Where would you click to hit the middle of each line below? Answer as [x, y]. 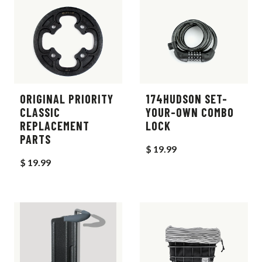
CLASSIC [40, 112]
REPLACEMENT [55, 125]
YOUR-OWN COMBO [190, 112]
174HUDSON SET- [187, 99]
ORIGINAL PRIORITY [67, 99]
